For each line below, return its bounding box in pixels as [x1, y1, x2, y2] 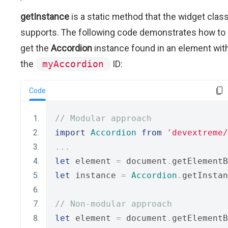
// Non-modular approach [55, 199, 172, 209]
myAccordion [42, 59, 104, 69]
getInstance [20, 11, 69, 22]
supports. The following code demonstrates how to [20, 27, 225, 38]
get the [20, 43, 51, 53]
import [55, 128, 85, 137]
